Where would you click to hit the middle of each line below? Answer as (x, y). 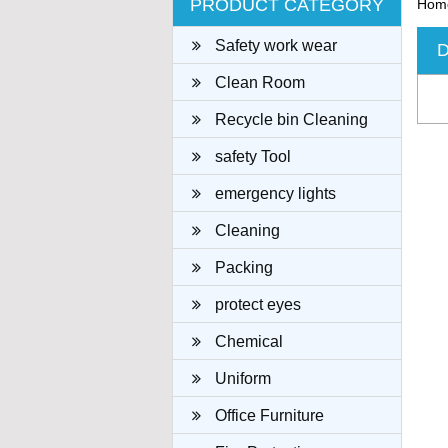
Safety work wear (274, 45)
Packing (242, 267)
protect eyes (256, 304)
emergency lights (273, 193)
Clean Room (258, 82)
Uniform (241, 378)
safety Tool (251, 156)
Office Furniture (267, 415)
